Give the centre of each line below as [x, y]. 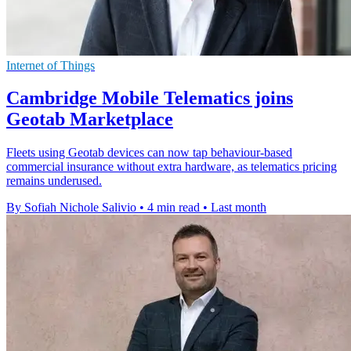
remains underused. [54, 181]
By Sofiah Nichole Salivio [71, 208]
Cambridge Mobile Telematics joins [150, 98]
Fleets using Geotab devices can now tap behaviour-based [149, 153]
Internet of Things [51, 65]
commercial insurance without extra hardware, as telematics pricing [172, 167]
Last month [239, 208]
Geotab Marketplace [90, 119]
